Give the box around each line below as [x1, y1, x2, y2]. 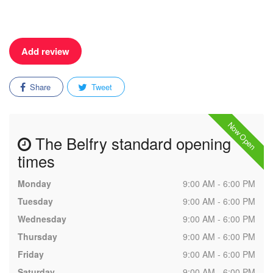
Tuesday [18, 195, 53, 207]
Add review [21, 44, 69, 58]
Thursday [18, 230, 57, 243]
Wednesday [18, 213, 66, 225]
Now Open [225, 119, 259, 153]
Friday [18, 248, 44, 260]
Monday [18, 177, 51, 190]
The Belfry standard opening [31, 132, 231, 154]
